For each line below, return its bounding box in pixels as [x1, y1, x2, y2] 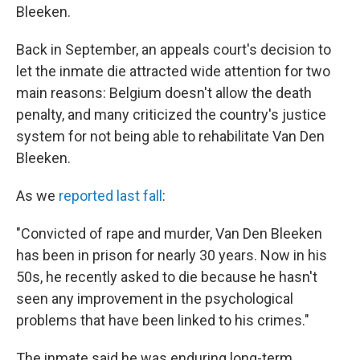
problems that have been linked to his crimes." [16, 312, 309, 329]
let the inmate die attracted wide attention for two [16, 63, 330, 80]
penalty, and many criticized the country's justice [16, 106, 326, 124]
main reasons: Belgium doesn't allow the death [16, 84, 312, 102]
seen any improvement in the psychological [16, 290, 293, 308]
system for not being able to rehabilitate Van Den [16, 128, 325, 145]
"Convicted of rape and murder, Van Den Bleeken [16, 225, 322, 243]
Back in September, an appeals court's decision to [16, 41, 331, 59]
